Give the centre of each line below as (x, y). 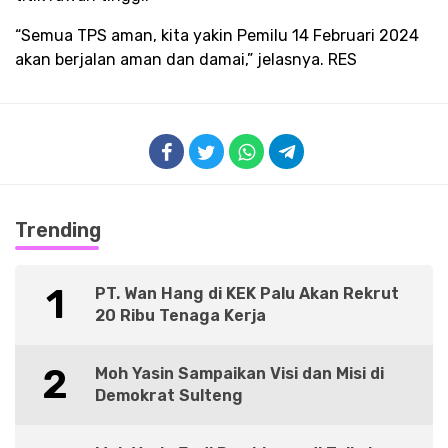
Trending (58, 230)
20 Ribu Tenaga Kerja (180, 316)
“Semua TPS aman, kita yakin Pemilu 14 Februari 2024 (217, 36)
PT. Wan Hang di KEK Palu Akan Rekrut (247, 294)
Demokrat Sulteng (169, 396)
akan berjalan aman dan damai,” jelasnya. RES (186, 60)
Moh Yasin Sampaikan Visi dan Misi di (239, 374)
